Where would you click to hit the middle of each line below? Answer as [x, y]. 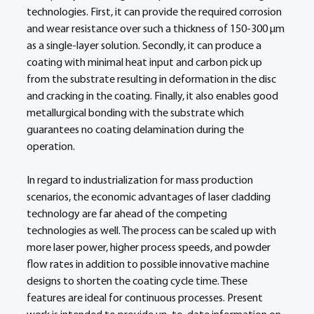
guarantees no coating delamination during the [136, 130]
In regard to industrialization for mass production [141, 181]
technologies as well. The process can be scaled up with [152, 231]
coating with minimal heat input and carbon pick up [145, 63]
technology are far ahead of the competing [128, 214]
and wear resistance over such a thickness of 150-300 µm [157, 29]
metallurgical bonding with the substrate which [136, 114]
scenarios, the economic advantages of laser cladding [150, 198]
